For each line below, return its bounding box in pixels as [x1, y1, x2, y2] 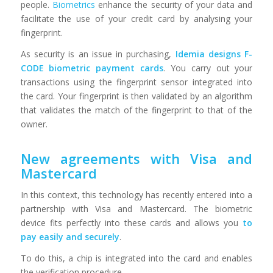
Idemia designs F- [175, 48, 253, 60]
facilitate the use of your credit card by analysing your [20, 13, 253, 25]
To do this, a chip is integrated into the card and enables [20, 252, 253, 264]
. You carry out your [163, 62, 253, 74]
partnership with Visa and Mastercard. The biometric [20, 202, 253, 214]
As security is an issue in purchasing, [20, 48, 175, 60]
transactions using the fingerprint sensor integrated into [20, 76, 253, 88]
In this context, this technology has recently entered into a [20, 188, 253, 200]
